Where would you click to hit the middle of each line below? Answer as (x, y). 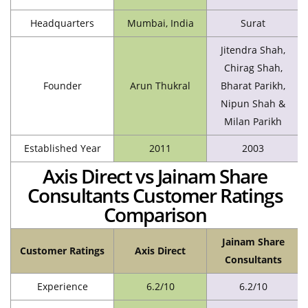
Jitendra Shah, (253, 49)
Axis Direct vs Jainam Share (155, 176)
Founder (62, 85)
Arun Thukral (160, 85)
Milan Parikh (253, 121)
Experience (62, 286)
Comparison (155, 214)
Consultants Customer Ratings (155, 195)
